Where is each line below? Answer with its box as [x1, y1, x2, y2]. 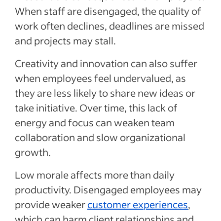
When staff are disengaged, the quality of [15, 4, 201, 18]
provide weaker [15, 198, 87, 211]
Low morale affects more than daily [15, 168, 175, 182]
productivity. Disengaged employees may [15, 183, 202, 196]
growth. [15, 146, 51, 159]
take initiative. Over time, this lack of [15, 101, 178, 114]
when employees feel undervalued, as [15, 72, 186, 85]
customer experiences [87, 198, 188, 211]
